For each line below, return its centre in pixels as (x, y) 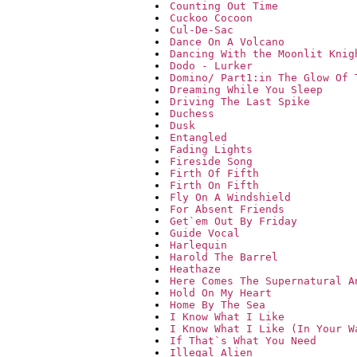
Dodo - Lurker (211, 66)
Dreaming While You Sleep (246, 90)
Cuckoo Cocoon (211, 18)
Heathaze (195, 269)
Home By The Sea (218, 305)
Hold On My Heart (221, 293)
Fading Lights (211, 150)
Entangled (198, 138)
